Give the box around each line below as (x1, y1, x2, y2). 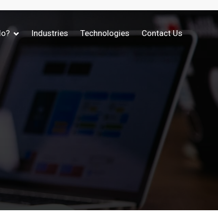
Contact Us (142, 28, 182, 38)
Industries (31, 28, 68, 38)
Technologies (80, 28, 129, 38)
